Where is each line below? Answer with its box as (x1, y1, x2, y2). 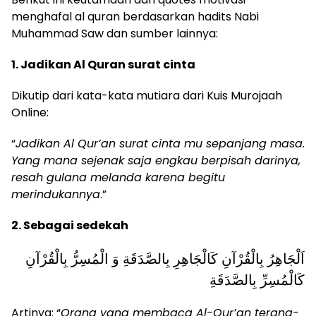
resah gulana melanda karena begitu (11, 169, 225, 186)
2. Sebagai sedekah (11, 217, 128, 233)
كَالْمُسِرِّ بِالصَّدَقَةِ (209, 269, 305, 290)
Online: (11, 104, 49, 121)
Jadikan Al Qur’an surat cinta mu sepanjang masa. (16, 135, 305, 152)
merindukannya (11, 186, 100, 202)
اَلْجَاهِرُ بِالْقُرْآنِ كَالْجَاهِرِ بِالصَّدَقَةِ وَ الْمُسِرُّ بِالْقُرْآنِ (25, 248, 305, 269)
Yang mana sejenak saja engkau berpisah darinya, (11, 152, 300, 169)
